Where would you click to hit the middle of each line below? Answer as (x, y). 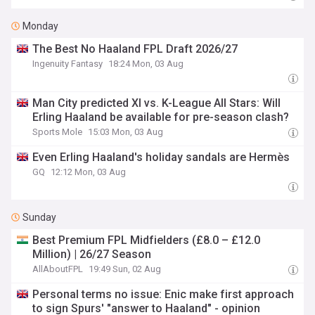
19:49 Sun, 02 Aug (125, 269)
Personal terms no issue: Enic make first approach (163, 294)
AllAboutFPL (58, 269)
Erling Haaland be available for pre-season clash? (161, 117)
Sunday (39, 217)
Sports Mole (58, 132)
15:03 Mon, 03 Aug (126, 132)
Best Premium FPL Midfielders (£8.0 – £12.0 (147, 240)
